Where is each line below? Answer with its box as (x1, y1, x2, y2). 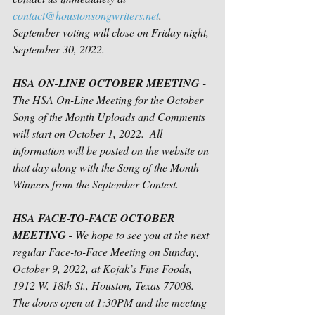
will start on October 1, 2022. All (13, 126, 165, 141)
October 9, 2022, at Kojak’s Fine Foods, (13, 261, 195, 276)
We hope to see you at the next (75, 227, 212, 242)
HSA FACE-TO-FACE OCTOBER (13, 210, 178, 226)
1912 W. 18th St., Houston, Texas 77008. (13, 278, 197, 292)
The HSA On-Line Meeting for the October (13, 92, 206, 107)
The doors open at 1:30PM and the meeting (13, 295, 210, 309)
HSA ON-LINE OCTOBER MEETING (13, 75, 200, 91)
